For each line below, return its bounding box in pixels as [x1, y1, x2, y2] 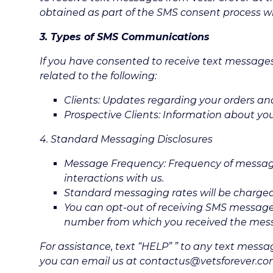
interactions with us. [64, 172, 164, 184]
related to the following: [40, 70, 157, 82]
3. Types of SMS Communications [40, 31, 210, 43]
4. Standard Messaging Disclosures [40, 133, 213, 145]
